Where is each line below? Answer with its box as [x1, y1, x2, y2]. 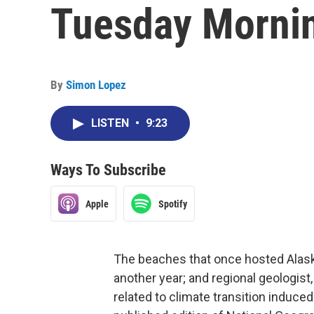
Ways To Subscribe [50, 161, 166, 179]
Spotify [158, 198, 187, 210]
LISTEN [91, 116, 132, 130]
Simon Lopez [66, 78, 126, 92]
